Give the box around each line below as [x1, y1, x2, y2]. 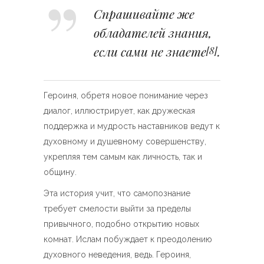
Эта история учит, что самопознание [44, 189, 190, 198]
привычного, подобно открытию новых [44, 219, 199, 229]
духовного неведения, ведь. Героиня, [44, 250, 191, 259]
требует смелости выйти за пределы [44, 204, 191, 213]
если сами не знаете [94, 43, 206, 60]
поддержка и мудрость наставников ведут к [44, 121, 220, 131]
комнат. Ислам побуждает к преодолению [44, 235, 212, 244]
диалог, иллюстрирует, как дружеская [44, 106, 195, 115]
